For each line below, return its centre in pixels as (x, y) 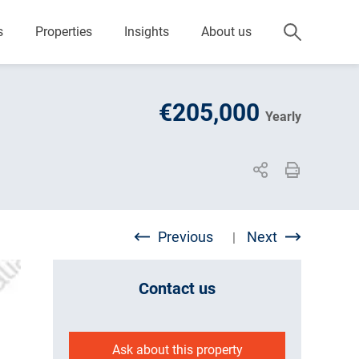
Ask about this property (177, 349)
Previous (186, 237)
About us (226, 32)
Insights (147, 32)
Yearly (283, 117)
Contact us (177, 288)
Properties (64, 32)
